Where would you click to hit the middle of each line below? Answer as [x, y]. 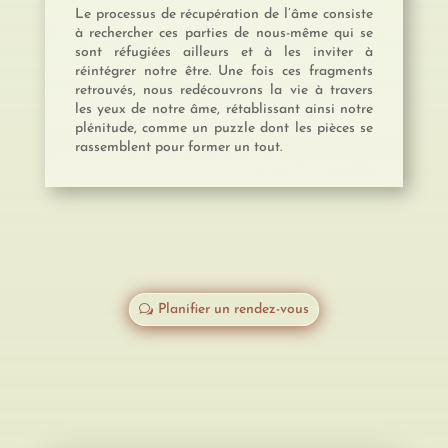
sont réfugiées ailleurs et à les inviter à [224, 52]
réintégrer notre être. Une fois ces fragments [224, 71]
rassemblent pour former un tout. [178, 147]
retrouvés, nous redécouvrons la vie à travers [224, 90]
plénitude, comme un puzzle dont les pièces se [224, 128]
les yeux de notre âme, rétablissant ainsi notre [224, 109]
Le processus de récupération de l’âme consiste [224, 14]
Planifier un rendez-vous [233, 309]
